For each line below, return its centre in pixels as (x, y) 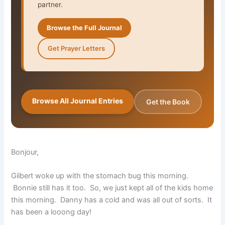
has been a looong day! (53, 212)
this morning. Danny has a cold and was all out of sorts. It (112, 200)
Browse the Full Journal (85, 27)
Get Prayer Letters (77, 48)
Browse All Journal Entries (78, 100)
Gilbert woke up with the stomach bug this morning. (100, 176)
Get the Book (168, 101)
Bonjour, (25, 152)
